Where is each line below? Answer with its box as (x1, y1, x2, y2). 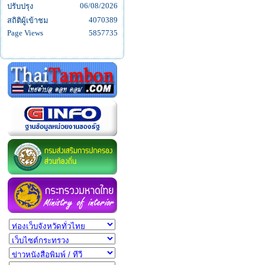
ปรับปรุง (7, 2, 33, 11)
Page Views (7, 28, 43, 38)
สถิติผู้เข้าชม (7, 16, 49, 25)
